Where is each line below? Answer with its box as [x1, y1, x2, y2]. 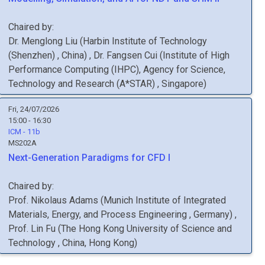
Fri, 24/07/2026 [8, 105, 59, 114]
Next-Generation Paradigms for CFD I [8, 152, 170, 163]
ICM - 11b [8, 127, 40, 136]
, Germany [189, 209, 230, 220]
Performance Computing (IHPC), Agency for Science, [8, 64, 225, 75]
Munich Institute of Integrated [104, 195, 226, 206]
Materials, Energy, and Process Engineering [8, 209, 189, 220]
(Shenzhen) [8, 50, 57, 61]
